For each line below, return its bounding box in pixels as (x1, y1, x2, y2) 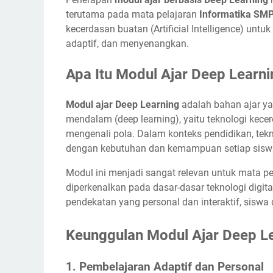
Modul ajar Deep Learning (66, 98, 179, 110)
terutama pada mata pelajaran (66, 8, 199, 20)
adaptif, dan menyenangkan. (66, 37, 189, 49)
